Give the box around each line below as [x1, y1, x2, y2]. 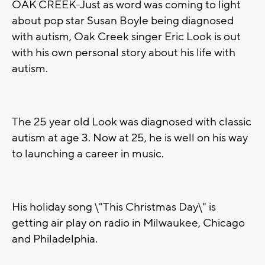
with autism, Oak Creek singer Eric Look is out [12, 30, 241, 44]
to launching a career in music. [12, 147, 164, 161]
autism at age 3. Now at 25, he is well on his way [12, 131, 248, 146]
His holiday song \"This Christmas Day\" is [12, 200, 216, 215]
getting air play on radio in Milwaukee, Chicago [12, 216, 245, 231]
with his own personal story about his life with [12, 46, 235, 60]
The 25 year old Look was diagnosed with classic [12, 115, 251, 130]
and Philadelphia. [12, 232, 98, 247]
